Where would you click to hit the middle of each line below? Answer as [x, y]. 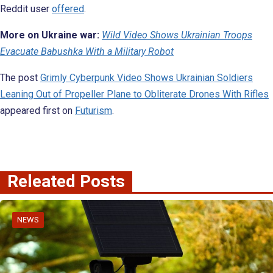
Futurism [94, 110]
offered [68, 9]
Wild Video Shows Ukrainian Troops [177, 35]
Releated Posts [66, 181]
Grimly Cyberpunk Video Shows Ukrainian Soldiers [147, 77]
